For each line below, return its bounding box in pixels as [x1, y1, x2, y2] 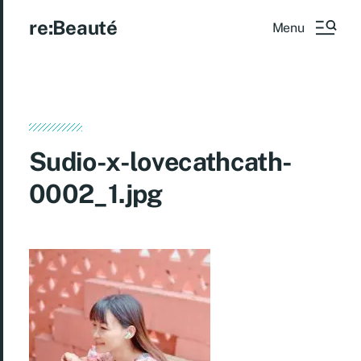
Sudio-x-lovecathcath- [29, 146, 293, 176]
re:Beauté [29, 16, 118, 39]
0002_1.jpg [29, 178, 163, 209]
